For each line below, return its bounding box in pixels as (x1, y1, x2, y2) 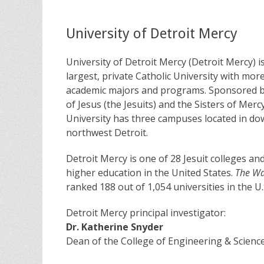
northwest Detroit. (66, 126, 148, 140)
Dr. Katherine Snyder (66, 220, 163, 234)
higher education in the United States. (66, 166, 235, 180)
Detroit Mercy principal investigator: (66, 206, 226, 220)
